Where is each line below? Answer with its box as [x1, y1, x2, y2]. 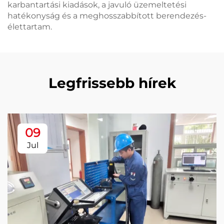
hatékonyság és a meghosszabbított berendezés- [7, 11, 206, 20]
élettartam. [7, 22, 52, 31]
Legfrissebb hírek [48, 74, 176, 91]
